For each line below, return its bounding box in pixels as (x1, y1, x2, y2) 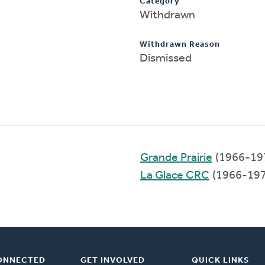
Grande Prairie (140, 151, 212, 164)
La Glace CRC (140, 169, 209, 182)
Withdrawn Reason (140, 40, 220, 49)
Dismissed (140, 52, 192, 64)
